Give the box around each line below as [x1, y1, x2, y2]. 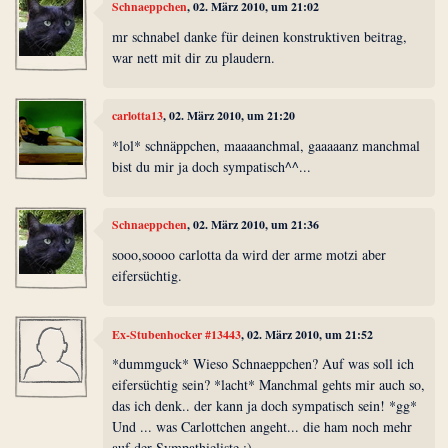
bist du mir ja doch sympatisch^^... [112, 156, 312, 176]
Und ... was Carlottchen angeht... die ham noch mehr [112, 417, 413, 437]
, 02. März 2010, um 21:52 [241, 325, 374, 343]
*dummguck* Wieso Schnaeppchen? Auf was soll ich [112, 354, 415, 374]
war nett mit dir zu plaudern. [112, 47, 276, 67]
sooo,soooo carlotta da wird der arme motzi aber [112, 244, 387, 264]
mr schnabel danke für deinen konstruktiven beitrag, [112, 26, 408, 46]
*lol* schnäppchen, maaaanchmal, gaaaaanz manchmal [112, 135, 421, 155]
